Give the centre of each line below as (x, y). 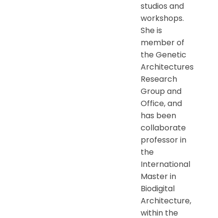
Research (159, 79)
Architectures (167, 67)
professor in (163, 140)
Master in (158, 176)
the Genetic (163, 54)
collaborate (163, 127)
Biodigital (158, 188)
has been (158, 115)
